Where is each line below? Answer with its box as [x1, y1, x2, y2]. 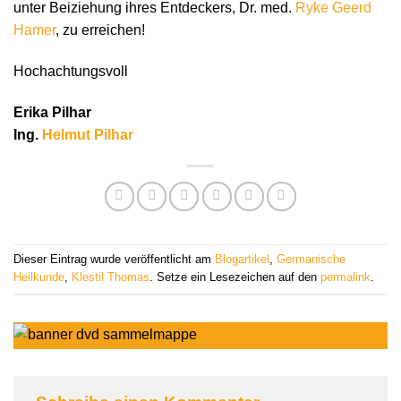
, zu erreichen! [55, 22, 145, 38]
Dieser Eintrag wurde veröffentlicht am [13, 252, 215, 267]
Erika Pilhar [13, 104, 91, 120]
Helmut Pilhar [42, 126, 133, 142]
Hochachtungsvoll [13, 64, 128, 80]
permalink [320, 270, 371, 285]
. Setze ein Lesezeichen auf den [149, 270, 320, 285]
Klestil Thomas [72, 270, 149, 285]
